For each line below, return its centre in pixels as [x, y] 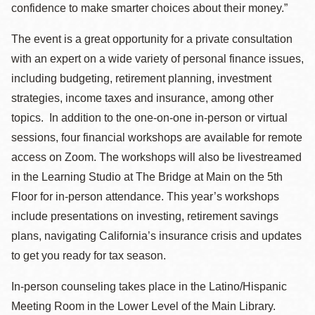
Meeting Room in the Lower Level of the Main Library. [143, 306]
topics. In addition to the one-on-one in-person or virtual [149, 118]
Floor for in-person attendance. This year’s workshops [145, 197]
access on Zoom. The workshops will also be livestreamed [156, 157]
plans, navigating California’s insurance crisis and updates [156, 236]
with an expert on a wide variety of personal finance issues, [157, 59]
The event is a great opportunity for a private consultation [152, 39]
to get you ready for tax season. [89, 256]
